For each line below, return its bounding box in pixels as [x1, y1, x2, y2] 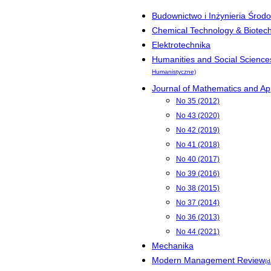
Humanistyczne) [152, 68, 196, 79]
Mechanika [152, 241, 194, 250]
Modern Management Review [152, 255, 265, 265]
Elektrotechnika [152, 40, 211, 50]
